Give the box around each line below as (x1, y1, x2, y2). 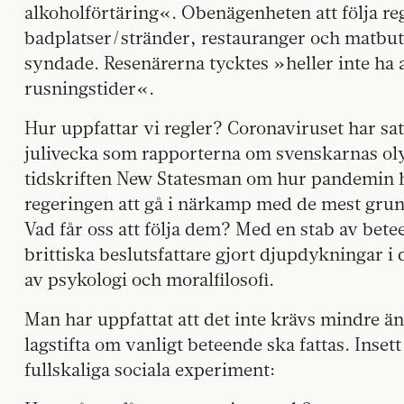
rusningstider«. (24, 77, 154, 99)
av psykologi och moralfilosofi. (24, 268, 274, 290)
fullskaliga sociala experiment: (24, 358, 275, 381)
